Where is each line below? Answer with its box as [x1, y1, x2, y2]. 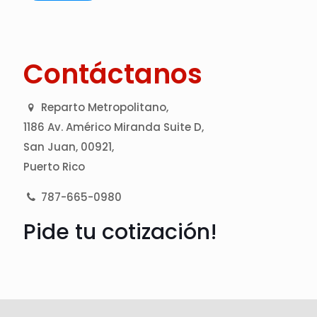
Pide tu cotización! [23, 217, 217, 247]
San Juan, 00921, [23, 139, 114, 154]
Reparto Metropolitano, [38, 100, 168, 115]
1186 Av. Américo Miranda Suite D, [23, 120, 204, 134]
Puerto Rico [23, 159, 85, 174]
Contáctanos [23, 55, 202, 93]
